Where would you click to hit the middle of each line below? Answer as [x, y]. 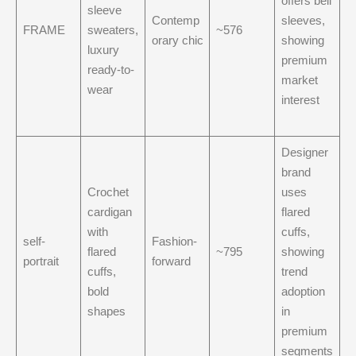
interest [300, 100]
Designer [304, 152]
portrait [41, 261]
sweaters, [112, 30]
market [299, 80]
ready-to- [110, 70]
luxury [103, 50]
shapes [106, 311]
